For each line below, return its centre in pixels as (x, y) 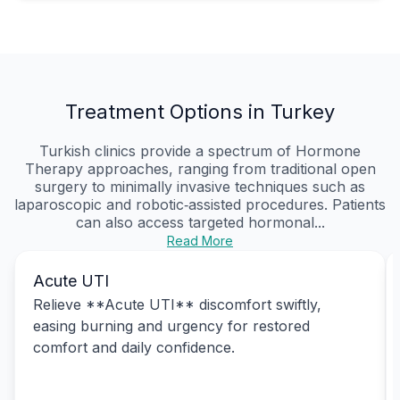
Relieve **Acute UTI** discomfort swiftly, (177, 304)
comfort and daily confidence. (134, 347)
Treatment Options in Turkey (200, 111)
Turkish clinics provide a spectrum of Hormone (200, 150)
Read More (200, 240)
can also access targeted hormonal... (200, 222)
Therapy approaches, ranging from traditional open (200, 168)
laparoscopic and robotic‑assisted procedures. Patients (200, 204)
